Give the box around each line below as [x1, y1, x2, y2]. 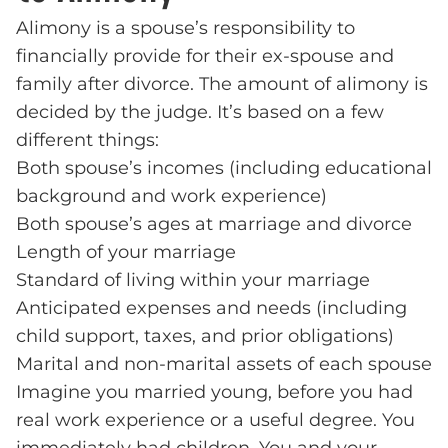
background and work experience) [16, 185, 327, 208]
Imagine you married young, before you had [16, 381, 413, 404]
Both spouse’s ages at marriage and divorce [16, 213, 412, 236]
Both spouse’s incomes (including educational [16, 157, 432, 180]
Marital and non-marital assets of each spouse [16, 353, 432, 376]
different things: [16, 129, 159, 152]
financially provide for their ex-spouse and [16, 45, 394, 68]
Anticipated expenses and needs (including [16, 297, 407, 320]
